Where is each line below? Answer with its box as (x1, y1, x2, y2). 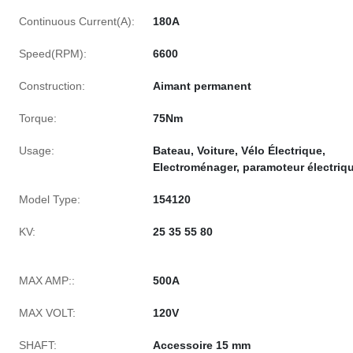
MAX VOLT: (19, 307, 76, 319)
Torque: (19, 112, 57, 124)
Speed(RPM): (19, 47, 87, 60)
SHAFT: (19, 339, 57, 351)
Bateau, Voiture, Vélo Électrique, (153, 144, 325, 157)
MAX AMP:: (19, 274, 75, 287)
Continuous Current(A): (19, 15, 135, 28)
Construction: (19, 80, 85, 92)
